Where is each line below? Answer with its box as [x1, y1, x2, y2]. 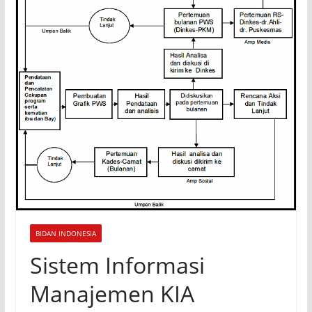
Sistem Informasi [29, 250, 205, 281]
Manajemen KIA [29, 279, 194, 309]
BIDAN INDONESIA [35, 228, 96, 239]
